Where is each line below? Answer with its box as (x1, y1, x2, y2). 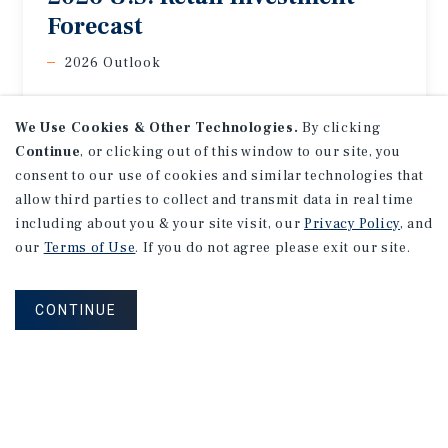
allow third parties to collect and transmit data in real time (15, 191, 414, 209)
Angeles (91, 375, 180, 407)
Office (184, 375, 251, 407)
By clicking (298, 119, 381, 137)
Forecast (46, 11, 143, 43)
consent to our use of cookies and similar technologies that (15, 167, 424, 185)
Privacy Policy (303, 215, 401, 233)
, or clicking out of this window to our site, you (80, 143, 402, 161)
